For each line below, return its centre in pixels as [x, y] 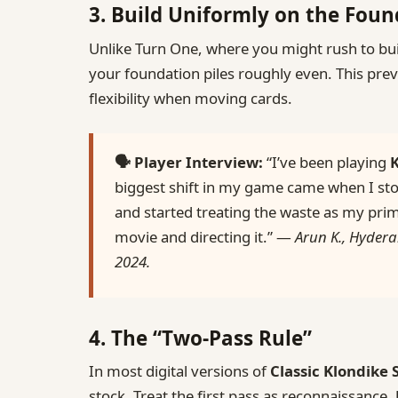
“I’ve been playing [326, 163]
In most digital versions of [179, 371]
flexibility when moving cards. [191, 98]
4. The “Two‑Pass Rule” [200, 338]
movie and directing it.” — [205, 237]
